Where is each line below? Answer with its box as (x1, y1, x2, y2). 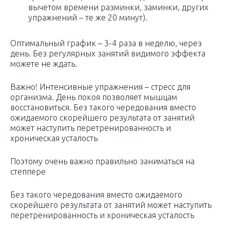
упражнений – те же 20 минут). (28, 13, 147, 23)
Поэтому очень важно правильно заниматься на (10, 157, 195, 166)
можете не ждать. (10, 59, 77, 69)
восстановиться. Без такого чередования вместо (10, 103, 196, 112)
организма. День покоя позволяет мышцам (10, 92, 177, 102)
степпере (10, 167, 46, 177)
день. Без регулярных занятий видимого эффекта (10, 49, 205, 59)
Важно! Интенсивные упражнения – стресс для (10, 82, 190, 92)
